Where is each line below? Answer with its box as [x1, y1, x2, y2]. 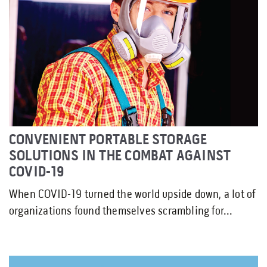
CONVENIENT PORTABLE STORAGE [9, 132, 207, 148]
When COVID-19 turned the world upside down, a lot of [9, 188, 256, 201]
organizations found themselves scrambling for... [9, 205, 233, 218]
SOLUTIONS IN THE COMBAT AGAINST [9, 148, 231, 164]
